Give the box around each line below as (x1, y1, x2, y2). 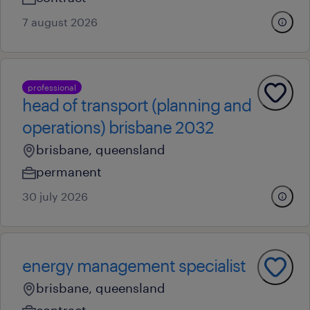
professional (28, 82, 76, 92)
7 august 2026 (22, 15, 98, 28)
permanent (36, 164, 102, 179)
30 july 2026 (22, 190, 88, 203)
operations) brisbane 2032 (22, 117, 214, 137)
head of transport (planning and (22, 95, 251, 115)
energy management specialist (22, 255, 246, 275)
